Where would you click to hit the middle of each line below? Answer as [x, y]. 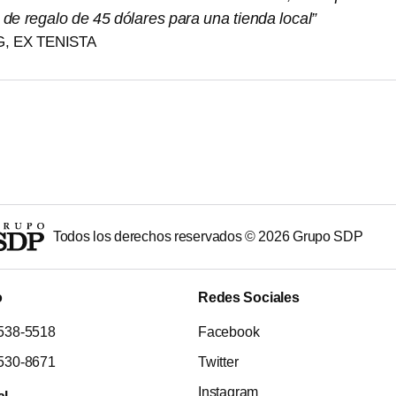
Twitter [218, 362]
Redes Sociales [249, 298]
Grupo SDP [326, 237]
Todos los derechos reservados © [156, 237]
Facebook [229, 332]
